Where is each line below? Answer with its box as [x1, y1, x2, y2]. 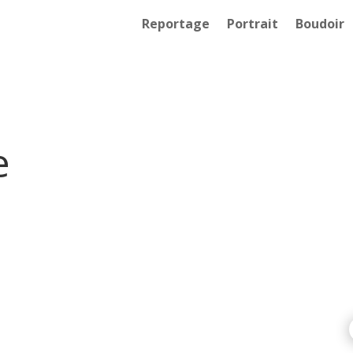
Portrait [227, 15, 279, 32]
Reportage [142, 15, 210, 32]
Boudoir [295, 15, 345, 32]
